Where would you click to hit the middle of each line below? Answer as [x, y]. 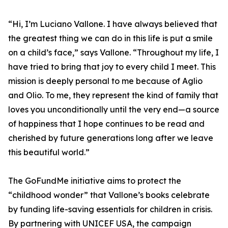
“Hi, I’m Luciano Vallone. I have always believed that [113, 24]
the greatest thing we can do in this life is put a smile [110, 38]
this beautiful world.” [49, 152]
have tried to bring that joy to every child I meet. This [112, 67]
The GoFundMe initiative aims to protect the [95, 181]
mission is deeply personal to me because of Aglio [105, 81]
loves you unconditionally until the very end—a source [114, 109]
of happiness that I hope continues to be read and [106, 124]
